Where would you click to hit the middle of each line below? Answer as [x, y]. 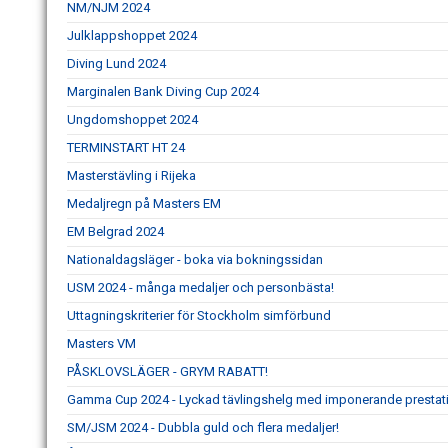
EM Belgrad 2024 [115, 231]
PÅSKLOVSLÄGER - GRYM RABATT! [167, 371]
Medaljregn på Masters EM [144, 203]
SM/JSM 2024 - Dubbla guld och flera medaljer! [203, 427]
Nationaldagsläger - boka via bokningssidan [195, 259]
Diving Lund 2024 [116, 63]
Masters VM [101, 343]
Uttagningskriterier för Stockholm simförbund [199, 315]
